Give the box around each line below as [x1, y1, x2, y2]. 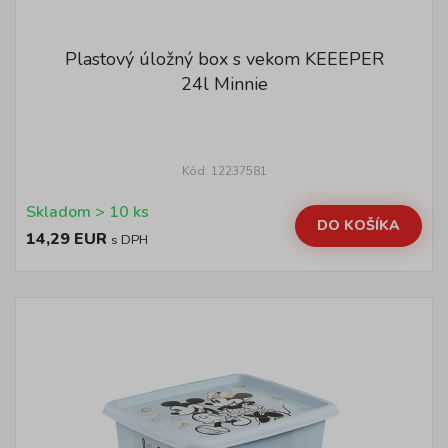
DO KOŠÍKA [317, 215, 400, 235]
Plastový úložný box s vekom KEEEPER [64, 47, 384, 71]
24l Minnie [180, 72, 268, 96]
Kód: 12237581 [181, 163, 267, 179]
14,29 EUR [26, 228, 107, 250]
